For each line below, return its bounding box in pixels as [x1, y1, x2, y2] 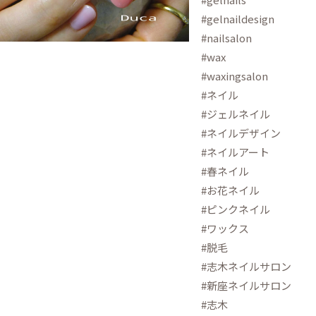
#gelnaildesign [201, 11, 275, 26]
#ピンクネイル [201, 201, 271, 217]
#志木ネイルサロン [201, 258, 292, 274]
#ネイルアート [201, 144, 270, 159]
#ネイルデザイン [201, 125, 281, 140]
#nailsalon [201, 30, 253, 45]
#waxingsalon [201, 68, 269, 83]
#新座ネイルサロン [201, 277, 292, 293]
